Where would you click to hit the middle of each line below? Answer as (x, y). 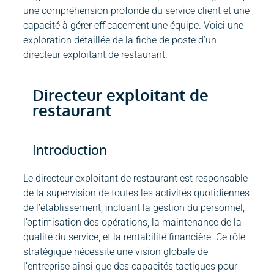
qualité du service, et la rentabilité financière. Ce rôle (134, 237)
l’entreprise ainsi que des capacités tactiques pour (130, 267)
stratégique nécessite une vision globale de (116, 252)
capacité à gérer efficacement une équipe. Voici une (133, 26)
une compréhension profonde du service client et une (136, 11)
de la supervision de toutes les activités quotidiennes (136, 193)
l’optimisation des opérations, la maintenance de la (132, 223)
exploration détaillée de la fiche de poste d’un (120, 40)
